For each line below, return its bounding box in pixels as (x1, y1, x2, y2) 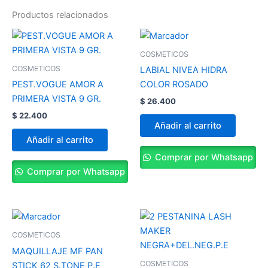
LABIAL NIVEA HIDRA (140, 65, 227, 76)
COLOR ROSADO (140, 79, 208, 90)
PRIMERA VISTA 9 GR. (12, 93, 101, 105)
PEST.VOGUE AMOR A (12, 79, 103, 90)
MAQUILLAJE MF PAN (12, 245, 103, 257)
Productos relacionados (12, 10, 108, 21)
